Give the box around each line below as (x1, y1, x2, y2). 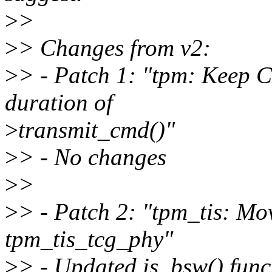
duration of (5, 89, 113, 116)
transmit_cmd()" (18, 117, 175, 143)
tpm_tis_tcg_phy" (5, 226, 173, 253)
